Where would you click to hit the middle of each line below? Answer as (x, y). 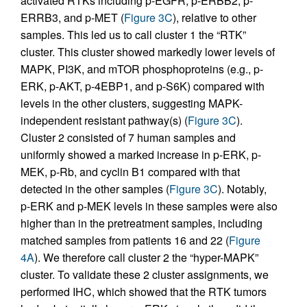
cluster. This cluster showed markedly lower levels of (148, 52)
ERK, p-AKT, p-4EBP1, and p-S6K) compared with (143, 86)
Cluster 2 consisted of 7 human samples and (128, 138)
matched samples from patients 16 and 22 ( (125, 241)
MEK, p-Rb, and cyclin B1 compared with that (130, 172)
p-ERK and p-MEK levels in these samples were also (149, 206)
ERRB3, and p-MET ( (72, 18)
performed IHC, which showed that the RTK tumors (144, 292)
